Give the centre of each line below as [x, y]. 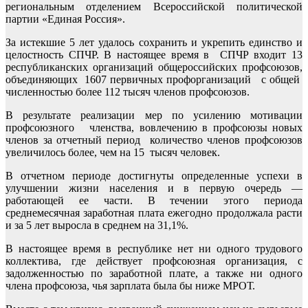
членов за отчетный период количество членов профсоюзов [154, 140]
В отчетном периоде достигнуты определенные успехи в [154, 175]
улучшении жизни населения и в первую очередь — [154, 188]
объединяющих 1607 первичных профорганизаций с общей [154, 79]
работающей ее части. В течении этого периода [154, 200]
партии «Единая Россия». [65, 19]
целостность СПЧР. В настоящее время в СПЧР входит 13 [154, 54]
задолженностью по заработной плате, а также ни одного [154, 273]
